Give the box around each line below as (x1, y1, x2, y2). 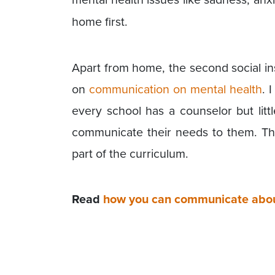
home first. (72, 13, 128, 30)
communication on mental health (89, 80, 263, 97)
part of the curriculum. (72, 144, 188, 161)
